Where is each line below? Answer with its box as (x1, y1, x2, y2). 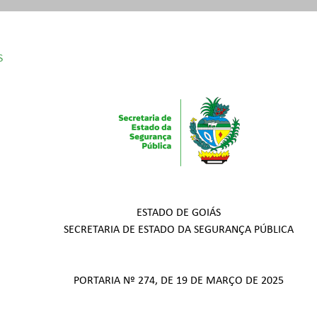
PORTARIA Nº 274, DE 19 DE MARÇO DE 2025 (74, 275, 284, 287)
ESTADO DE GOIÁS (137, 207, 221, 219)
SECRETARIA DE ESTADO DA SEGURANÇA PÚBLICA (64, 224, 294, 236)
